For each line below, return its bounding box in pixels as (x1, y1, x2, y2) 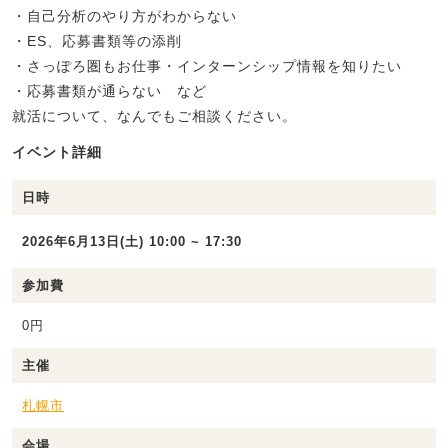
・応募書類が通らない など (12, 83, 207, 100)
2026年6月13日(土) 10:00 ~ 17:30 (22, 234, 242, 250)
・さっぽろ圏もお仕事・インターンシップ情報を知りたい (12, 58, 402, 75)
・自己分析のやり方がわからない (12, 8, 237, 25)
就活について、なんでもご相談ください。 (12, 108, 297, 125)
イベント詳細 (12, 144, 102, 161)
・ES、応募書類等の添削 (12, 33, 182, 50)
